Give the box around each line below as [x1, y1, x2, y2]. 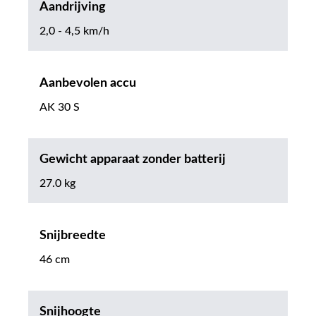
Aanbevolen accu [39, 77, 136, 90]
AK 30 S [39, 102, 80, 114]
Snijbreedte [39, 229, 106, 243]
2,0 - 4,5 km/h [39, 25, 109, 37]
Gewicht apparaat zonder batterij [39, 153, 226, 166]
